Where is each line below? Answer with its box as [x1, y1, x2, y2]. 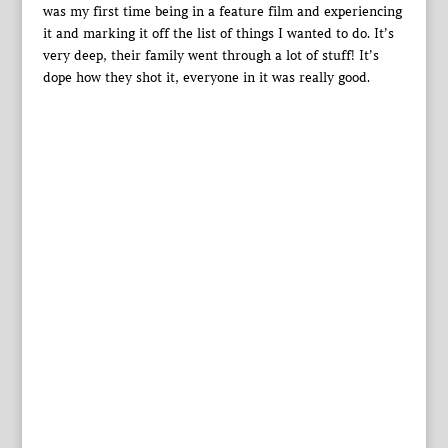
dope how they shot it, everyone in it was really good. [42, 68, 370, 86]
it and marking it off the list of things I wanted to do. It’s [42, 24, 394, 42]
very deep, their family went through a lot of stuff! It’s [42, 46, 379, 64]
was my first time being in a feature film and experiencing [42, 2, 402, 20]
